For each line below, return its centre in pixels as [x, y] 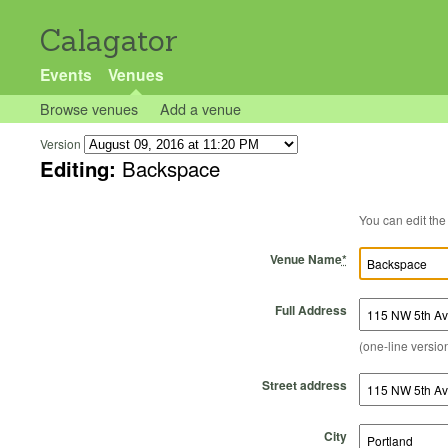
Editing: [81, 168]
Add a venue [200, 108]
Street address [304, 384]
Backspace [171, 168]
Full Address [310, 309]
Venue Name [305, 258]
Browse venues [89, 108]
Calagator [109, 40]
